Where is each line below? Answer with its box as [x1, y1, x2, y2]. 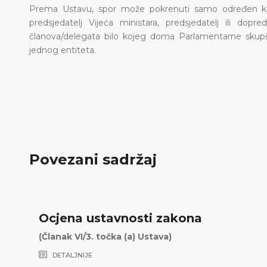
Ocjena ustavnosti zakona [38, 210, 202, 225]
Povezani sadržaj [29, 151, 157, 169]
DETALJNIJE [50, 250, 92, 259]
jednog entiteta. [29, 44, 96, 55]
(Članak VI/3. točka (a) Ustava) [38, 231, 172, 242]
